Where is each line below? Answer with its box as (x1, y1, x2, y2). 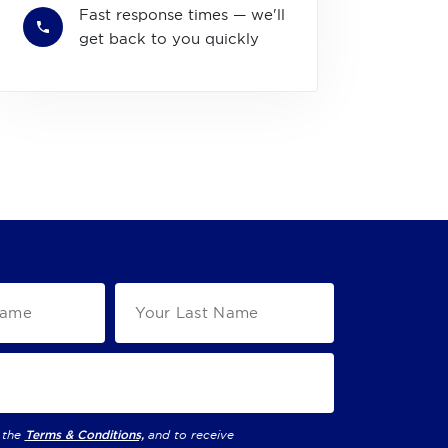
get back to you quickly (79, 29, 259, 48)
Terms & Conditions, (24, 426, 144, 443)
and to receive (147, 426, 234, 442)
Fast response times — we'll (79, 5, 285, 24)
